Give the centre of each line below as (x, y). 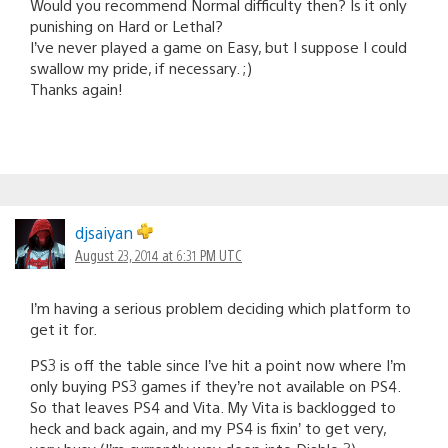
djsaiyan (106, 232)
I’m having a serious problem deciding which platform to (220, 307)
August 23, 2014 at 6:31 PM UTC (158, 254)
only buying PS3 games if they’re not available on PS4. (215, 385)
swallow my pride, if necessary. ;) (141, 67)
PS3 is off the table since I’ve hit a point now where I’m (218, 364)
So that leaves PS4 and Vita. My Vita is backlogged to (213, 406)
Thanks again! (76, 88)
